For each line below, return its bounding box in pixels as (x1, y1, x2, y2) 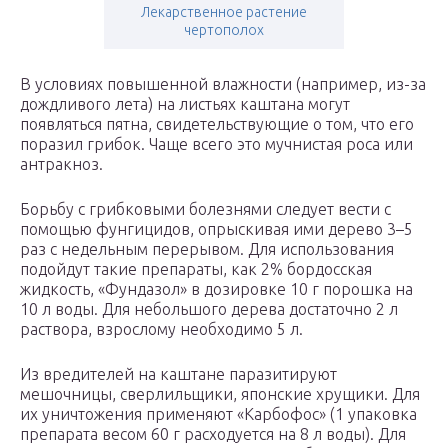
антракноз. (20, 155, 103, 174)
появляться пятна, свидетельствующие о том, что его (20, 115, 414, 134)
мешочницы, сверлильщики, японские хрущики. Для (20, 385, 420, 404)
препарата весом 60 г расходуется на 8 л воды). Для (20, 425, 406, 444)
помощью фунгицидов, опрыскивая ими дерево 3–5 (20, 220, 413, 239)
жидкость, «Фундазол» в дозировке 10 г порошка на (20, 280, 413, 299)
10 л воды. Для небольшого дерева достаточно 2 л (20, 300, 398, 319)
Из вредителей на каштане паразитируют (20, 365, 337, 384)
